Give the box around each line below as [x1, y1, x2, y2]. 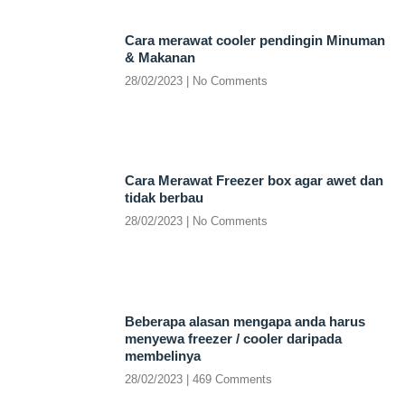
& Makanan [124, 49, 195, 65]
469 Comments [188, 372, 272, 386]
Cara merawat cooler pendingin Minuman [124, 32, 385, 48]
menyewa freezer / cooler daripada [124, 330, 342, 346]
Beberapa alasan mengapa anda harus [124, 313, 365, 329]
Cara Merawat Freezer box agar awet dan [124, 173, 383, 189]
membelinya [124, 347, 201, 363]
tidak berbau [124, 190, 203, 206]
